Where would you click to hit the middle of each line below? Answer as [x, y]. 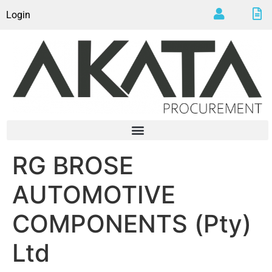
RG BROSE [73, 165]
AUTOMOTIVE [94, 194]
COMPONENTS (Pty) [132, 223]
